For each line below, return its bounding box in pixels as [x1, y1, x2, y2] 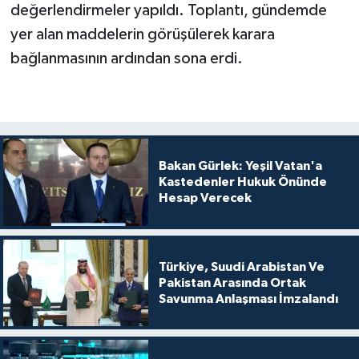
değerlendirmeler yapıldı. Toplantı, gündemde [10, 2, 327, 19]
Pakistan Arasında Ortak [158, 276, 306, 289]
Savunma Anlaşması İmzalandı [158, 292, 338, 305]
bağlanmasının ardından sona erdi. [10, 50, 243, 67]
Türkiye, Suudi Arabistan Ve [158, 260, 325, 273]
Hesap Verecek [158, 192, 252, 205]
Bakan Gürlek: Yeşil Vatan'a [158, 159, 322, 173]
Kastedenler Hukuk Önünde [158, 175, 327, 189]
